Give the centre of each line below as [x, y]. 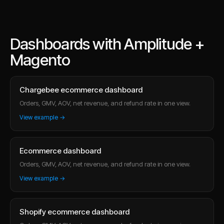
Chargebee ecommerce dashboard [81, 89]
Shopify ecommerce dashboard [74, 211]
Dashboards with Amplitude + [107, 44]
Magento [40, 60]
